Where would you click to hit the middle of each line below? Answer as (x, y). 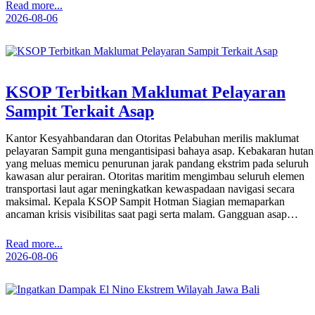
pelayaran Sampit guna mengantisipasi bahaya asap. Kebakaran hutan (160, 151)
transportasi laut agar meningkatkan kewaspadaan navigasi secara (150, 189)
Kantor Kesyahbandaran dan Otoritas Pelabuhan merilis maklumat (152, 139)
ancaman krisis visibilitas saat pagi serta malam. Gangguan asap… (152, 214)
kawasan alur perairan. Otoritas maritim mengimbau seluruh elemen (155, 176)
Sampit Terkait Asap (80, 111)
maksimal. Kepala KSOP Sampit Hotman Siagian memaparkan (145, 202)
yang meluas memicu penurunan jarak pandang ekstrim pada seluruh (157, 164)
